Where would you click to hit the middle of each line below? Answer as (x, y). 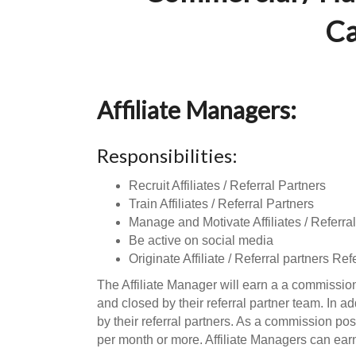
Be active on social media (201, 240)
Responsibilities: (167, 155)
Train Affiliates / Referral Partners (221, 204)
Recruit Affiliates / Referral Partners (227, 186)
